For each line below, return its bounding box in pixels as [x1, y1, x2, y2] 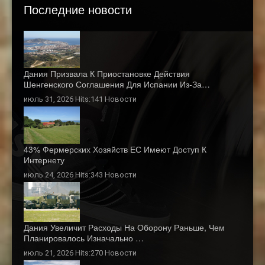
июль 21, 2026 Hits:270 [24, 248, 105, 257]
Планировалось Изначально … [24, 231, 144, 244]
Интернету [24, 154, 64, 166]
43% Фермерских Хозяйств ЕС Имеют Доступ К [24, 143, 206, 156]
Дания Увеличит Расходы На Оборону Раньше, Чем [24, 221, 225, 233]
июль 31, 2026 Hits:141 [24, 94, 105, 104]
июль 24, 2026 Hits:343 [24, 170, 105, 180]
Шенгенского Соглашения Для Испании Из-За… [24, 77, 210, 90]
